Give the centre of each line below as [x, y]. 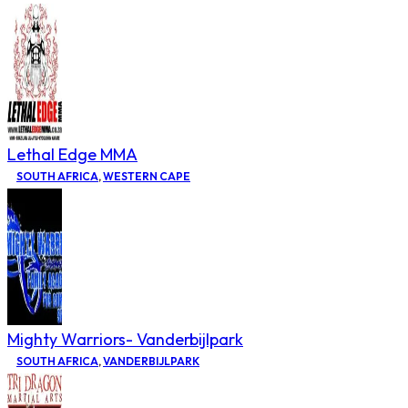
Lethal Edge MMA [72, 154]
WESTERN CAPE [147, 176]
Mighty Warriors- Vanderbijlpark [125, 339]
